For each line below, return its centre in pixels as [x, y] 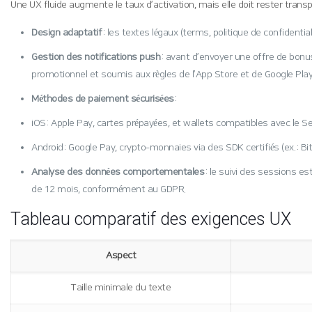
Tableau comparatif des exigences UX [151, 219]
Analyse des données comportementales [118, 172]
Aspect [121, 256]
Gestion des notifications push [96, 57]
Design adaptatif [67, 33]
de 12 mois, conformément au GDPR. [109, 189]
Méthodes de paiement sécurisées [103, 99]
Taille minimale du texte [121, 288]
